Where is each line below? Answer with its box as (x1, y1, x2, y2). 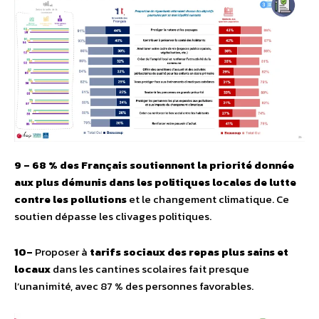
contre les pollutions (14, 190, 129, 207)
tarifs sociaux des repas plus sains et (90, 243, 288, 260)
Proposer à (35, 243, 90, 260)
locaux (14, 260, 51, 277)
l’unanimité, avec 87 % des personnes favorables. (14, 277, 253, 294)
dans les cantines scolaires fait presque (51, 260, 249, 277)
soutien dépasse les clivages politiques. (14, 207, 211, 224)
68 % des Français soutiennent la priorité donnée (32, 156, 294, 173)
